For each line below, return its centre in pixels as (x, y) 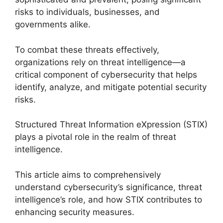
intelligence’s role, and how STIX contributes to (109, 199)
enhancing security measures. (75, 212)
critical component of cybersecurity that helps (106, 74)
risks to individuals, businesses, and (87, 12)
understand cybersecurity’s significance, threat (109, 187)
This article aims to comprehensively (88, 174)
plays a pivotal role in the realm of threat (96, 137)
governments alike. (53, 25)
